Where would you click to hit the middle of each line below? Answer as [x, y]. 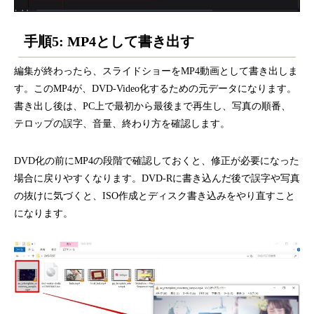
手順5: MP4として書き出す [109, 42]
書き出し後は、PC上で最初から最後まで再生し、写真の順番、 [152, 106]
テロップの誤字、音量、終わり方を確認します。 [122, 123]
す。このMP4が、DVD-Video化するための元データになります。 [155, 88]
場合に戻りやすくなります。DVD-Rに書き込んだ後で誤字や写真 [157, 178]
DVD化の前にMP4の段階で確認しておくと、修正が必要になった [157, 161]
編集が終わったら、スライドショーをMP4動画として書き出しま [156, 71]
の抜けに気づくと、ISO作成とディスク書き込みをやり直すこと [155, 196]
